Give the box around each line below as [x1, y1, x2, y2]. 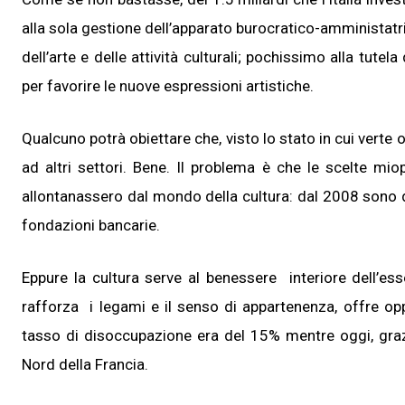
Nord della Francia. [22, 354, 148, 373]
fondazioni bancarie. [22, 215, 160, 234]
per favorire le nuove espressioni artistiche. [22, 76, 314, 95]
